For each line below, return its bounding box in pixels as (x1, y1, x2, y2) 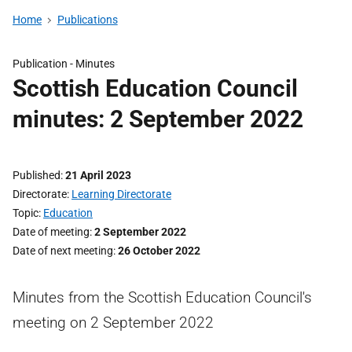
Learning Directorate (71, 188, 171, 200)
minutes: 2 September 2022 (13, 105, 303, 133)
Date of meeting (13, 225, 90, 238)
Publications (57, 13, 118, 26)
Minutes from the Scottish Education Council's (13, 288, 312, 306)
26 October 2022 (118, 244, 200, 257)
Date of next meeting (13, 244, 113, 257)
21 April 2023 (65, 169, 131, 181)
